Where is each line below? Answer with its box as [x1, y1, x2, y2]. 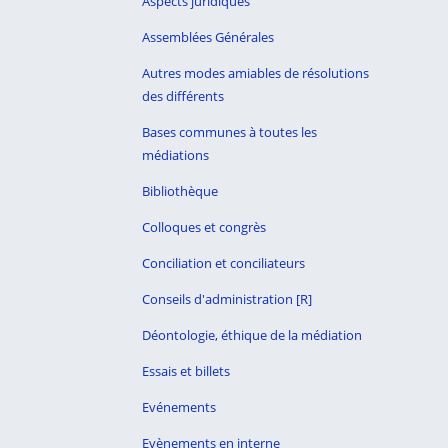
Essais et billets [142, 362, 230, 380]
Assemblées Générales [142, 28, 274, 46]
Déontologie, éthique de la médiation [142, 326, 362, 344]
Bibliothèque [142, 182, 218, 200]
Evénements [142, 398, 216, 416]
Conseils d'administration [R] [142, 290, 312, 308]
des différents [142, 87, 224, 105]
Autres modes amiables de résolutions [142, 64, 369, 82]
